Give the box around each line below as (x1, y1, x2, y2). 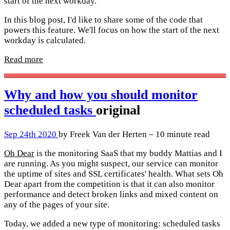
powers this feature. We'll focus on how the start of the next (4, 25, 219, 35)
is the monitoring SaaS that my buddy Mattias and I (34, 148, 222, 158)
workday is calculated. (4, 35, 86, 46)
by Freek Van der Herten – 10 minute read (59, 129, 210, 139)
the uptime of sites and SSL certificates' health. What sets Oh (4, 168, 223, 179)
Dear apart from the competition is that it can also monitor (4, 179, 215, 189)
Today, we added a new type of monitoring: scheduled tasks (4, 218, 220, 228)
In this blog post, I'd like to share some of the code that (4, 15, 203, 25)
